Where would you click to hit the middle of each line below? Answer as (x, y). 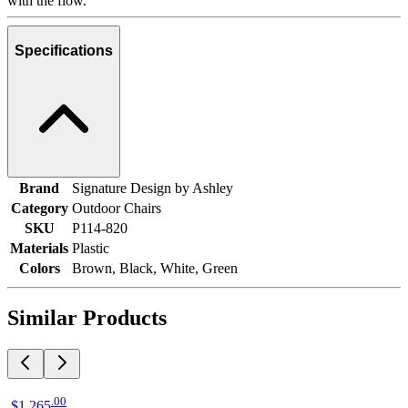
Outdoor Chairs (117, 208)
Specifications (64, 50)
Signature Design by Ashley (153, 188)
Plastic (91, 248)
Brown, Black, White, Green (155, 268)
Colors (39, 268)
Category (39, 208)
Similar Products (87, 318)
